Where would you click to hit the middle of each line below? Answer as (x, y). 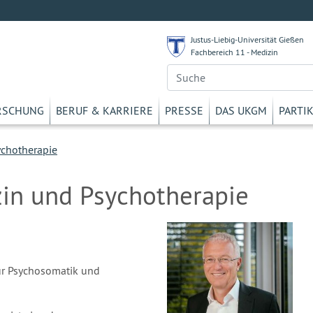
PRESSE (184, 110)
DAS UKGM (241, 110)
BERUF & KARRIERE (104, 110)
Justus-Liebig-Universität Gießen (247, 39)
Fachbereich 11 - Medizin (234, 52)
